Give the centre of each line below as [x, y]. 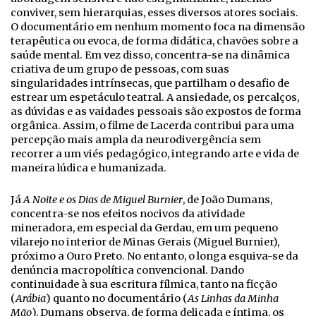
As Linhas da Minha [233, 298]
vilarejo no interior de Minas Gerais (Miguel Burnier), [145, 242]
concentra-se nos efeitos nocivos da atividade [128, 213]
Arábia [31, 298]
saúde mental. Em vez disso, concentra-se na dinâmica [150, 55]
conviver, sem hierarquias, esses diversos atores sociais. [154, 12]
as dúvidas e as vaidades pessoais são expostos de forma [156, 111]
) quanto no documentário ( [117, 298]
